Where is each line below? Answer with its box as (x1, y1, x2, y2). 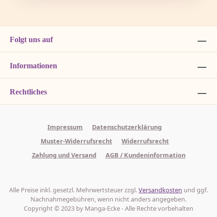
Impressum (47, 123, 83, 132)
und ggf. (182, 186, 208, 195)
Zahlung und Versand (31, 151, 96, 160)
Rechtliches (10, 88, 47, 96)
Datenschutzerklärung (92, 123, 162, 132)
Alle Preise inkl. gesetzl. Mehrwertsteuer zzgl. (9, 186, 139, 195)
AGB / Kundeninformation (105, 151, 186, 160)
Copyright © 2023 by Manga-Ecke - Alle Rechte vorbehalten (24, 204, 193, 213)
